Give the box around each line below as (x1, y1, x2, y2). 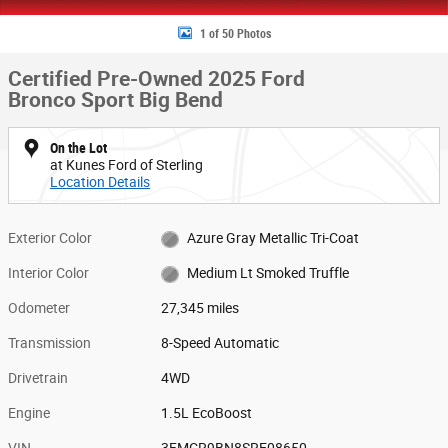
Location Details (50, 174, 150, 190)
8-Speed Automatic (161, 335, 280, 351)
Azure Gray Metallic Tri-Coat (186, 230, 359, 246)
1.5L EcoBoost (161, 405, 253, 421)
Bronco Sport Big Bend (8, 88, 223, 112)
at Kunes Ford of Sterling (50, 157, 203, 173)
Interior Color (8, 265, 89, 281)
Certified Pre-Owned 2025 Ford (8, 67, 305, 91)
